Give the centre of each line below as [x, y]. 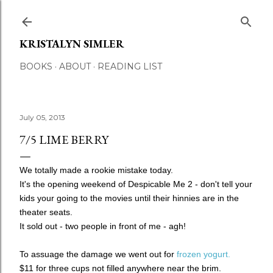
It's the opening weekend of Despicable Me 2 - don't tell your [136, 184]
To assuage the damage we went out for [98, 254]
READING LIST [130, 66]
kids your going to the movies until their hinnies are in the [129, 198]
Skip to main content [136, 15]
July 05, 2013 [42, 117]
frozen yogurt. [204, 254]
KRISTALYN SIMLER [72, 44]
